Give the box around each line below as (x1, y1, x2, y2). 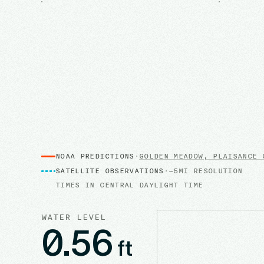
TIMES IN (55, 180, 100, 190)
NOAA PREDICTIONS (55, 151, 134, 161)
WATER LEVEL (41, 211, 106, 222)
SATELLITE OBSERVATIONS (55, 166, 164, 176)
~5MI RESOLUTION (169, 166, 243, 176)
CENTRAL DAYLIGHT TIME (100, 180, 203, 190)
